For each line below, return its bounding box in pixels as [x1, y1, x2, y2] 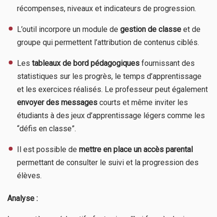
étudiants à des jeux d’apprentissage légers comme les [17, 110, 205, 120]
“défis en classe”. [17, 124, 76, 133]
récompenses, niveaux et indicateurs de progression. [17, 3, 196, 13]
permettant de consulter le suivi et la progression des [17, 157, 199, 167]
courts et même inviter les [97, 97, 188, 107]
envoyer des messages [17, 97, 97, 107]
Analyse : [7, 193, 38, 203]
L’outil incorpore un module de [17, 24, 120, 34]
